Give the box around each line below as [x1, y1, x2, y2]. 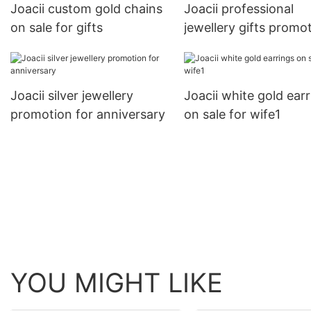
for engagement [183, 39, 279, 54]
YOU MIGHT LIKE [10, 267, 223, 299]
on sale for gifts [10, 20, 103, 35]
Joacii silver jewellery [10, 88, 133, 103]
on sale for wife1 [183, 107, 280, 122]
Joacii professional [183, 1, 294, 17]
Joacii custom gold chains [10, 1, 162, 17]
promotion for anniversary [10, 107, 165, 122]
